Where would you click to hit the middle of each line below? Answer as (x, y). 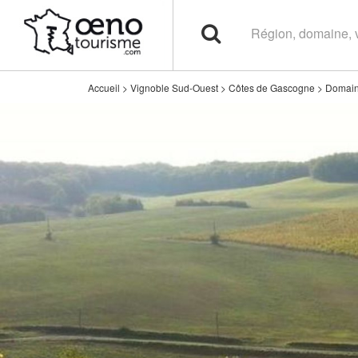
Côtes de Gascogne (272, 88)
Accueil (104, 88)
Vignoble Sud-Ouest (174, 88)
